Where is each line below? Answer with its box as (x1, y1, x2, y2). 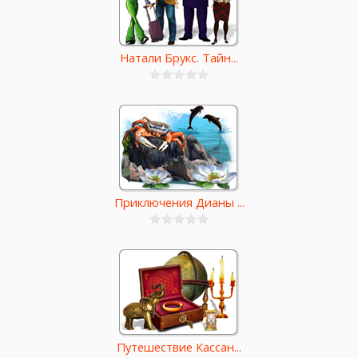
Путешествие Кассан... (117, 339, 241, 356)
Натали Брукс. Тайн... (120, 50, 238, 66)
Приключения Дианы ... (113, 194, 245, 211)
